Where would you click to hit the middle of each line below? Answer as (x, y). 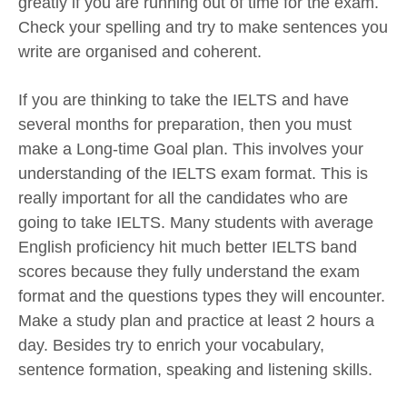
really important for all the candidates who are (183, 199)
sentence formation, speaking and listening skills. (195, 370)
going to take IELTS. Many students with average (196, 223)
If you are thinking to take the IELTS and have (184, 100)
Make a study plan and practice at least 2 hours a (196, 321)
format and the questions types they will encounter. (202, 297)
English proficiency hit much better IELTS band (188, 248)
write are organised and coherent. (140, 52)
